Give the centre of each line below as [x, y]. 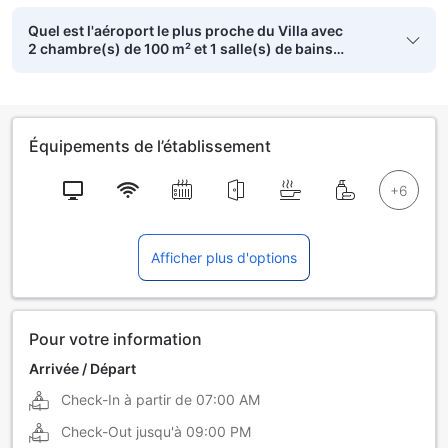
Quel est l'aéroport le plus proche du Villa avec [185, 30]
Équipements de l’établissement [150, 145]
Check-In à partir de [126, 399]
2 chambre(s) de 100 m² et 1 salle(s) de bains [180, 48]
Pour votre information [115, 338]
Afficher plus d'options [224, 257]
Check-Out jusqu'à [121, 431]
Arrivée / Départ [82, 368]
